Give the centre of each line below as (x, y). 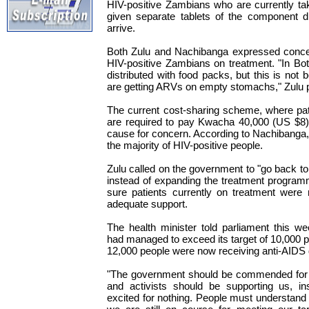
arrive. (121, 28)
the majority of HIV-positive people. (185, 146)
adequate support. (147, 204)
